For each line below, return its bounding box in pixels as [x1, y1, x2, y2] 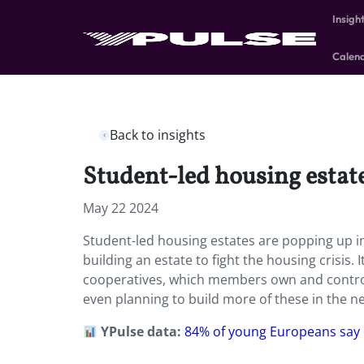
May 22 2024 [83, 199, 158, 217]
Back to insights [110, 126, 206, 144]
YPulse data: [97, 323, 185, 340]
